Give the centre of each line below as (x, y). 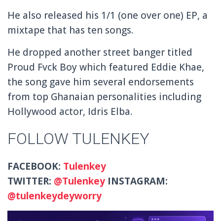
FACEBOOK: (35, 166)
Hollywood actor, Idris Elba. (70, 112)
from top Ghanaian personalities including (104, 97)
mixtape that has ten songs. (70, 30)
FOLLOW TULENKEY (78, 139)
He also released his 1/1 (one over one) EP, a (108, 16)
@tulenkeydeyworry (55, 196)
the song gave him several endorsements (101, 82)
